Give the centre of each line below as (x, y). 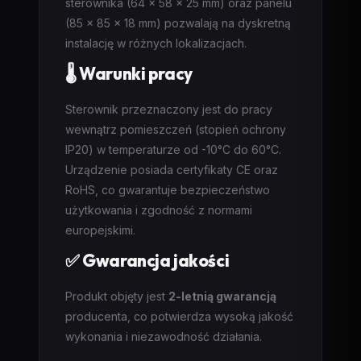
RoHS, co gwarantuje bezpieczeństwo (168, 190)
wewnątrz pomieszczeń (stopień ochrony (176, 129)
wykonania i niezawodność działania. (164, 336)
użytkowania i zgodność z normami (159, 210)
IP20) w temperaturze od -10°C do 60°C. (173, 149)
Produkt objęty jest (117, 296)
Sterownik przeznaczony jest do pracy (169, 109)
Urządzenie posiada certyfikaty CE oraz (172, 170)
